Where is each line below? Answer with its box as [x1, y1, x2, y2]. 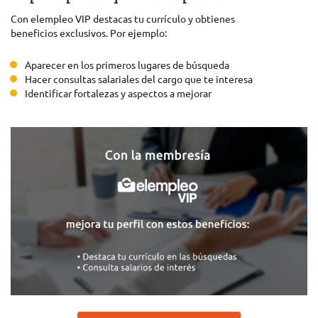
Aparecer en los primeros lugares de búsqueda [25, 58, 229, 71]
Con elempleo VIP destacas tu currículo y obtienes [11, 12, 235, 25]
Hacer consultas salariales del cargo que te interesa [25, 72, 253, 85]
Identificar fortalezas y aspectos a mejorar [25, 87, 212, 99]
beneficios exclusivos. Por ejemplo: [11, 26, 167, 39]
